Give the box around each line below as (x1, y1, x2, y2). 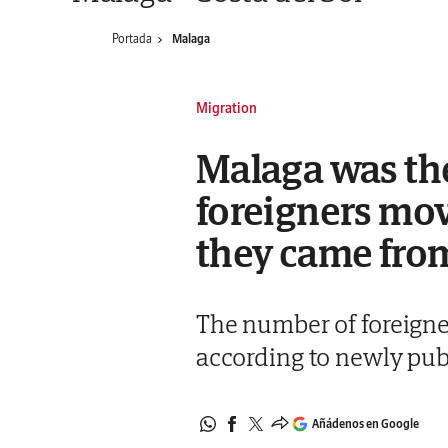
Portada (112, 31, 152, 46)
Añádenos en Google (311, 416, 419, 432)
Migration (195, 99, 257, 117)
